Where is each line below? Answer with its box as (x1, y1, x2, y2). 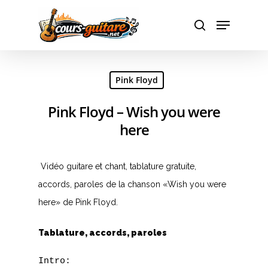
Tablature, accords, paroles (38, 228, 167, 237)
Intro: (38, 256, 71, 266)
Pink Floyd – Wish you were (48, 102, 220, 121)
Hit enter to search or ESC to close (53, 68, 166, 77)
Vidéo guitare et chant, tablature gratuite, (38, 162, 196, 171)
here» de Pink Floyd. (38, 197, 118, 207)
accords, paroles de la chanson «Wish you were (38, 179, 226, 189)
